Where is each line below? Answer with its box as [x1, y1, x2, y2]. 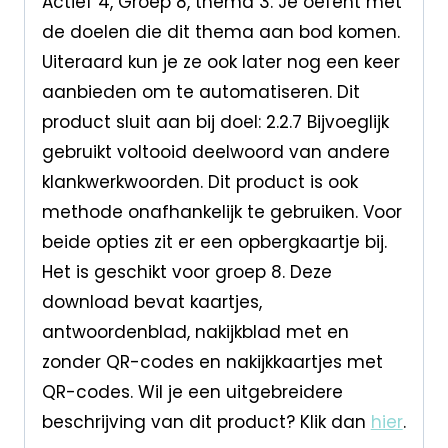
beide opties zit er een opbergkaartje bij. [41, 229, 387, 254]
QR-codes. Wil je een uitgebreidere [41, 379, 343, 404]
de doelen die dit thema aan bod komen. [41, 19, 400, 44]
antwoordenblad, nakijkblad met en [41, 319, 349, 344]
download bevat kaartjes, [41, 289, 262, 314]
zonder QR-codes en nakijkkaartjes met [41, 349, 383, 374]
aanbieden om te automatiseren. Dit [41, 79, 360, 104]
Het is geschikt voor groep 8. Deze [41, 259, 332, 284]
